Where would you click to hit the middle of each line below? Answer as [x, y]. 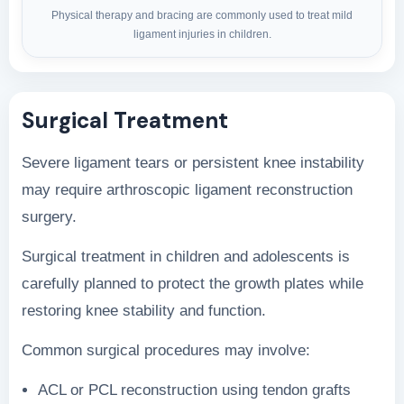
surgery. [49, 216]
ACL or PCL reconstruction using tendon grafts [194, 390]
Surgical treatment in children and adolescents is [186, 256]
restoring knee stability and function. [144, 310]
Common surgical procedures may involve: [166, 350]
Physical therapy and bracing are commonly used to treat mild [202, 15]
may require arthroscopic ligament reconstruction [187, 189]
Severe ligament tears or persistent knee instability [193, 162]
